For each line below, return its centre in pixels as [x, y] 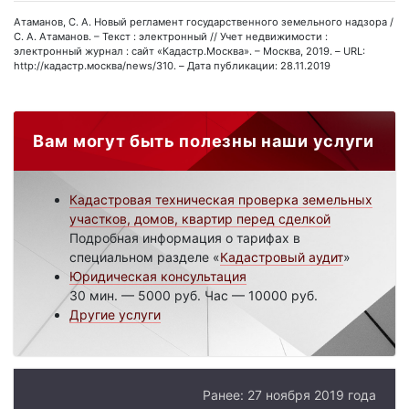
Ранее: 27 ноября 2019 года [289, 394]
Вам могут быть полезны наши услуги [204, 140]
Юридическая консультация [158, 276]
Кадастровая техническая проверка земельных [221, 199]
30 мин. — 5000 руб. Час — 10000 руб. [194, 295]
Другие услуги [115, 314]
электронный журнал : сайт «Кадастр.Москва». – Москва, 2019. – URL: [189, 51]
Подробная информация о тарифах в [185, 237]
